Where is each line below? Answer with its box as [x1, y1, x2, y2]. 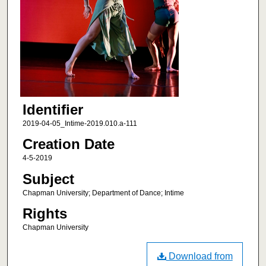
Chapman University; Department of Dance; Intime [22, 188, 184, 197]
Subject [22, 170, 74, 187]
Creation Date [22, 136, 115, 153]
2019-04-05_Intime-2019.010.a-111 [22, 119, 137, 128]
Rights [22, 205, 67, 222]
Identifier [22, 102, 83, 118]
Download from [166, 251, 233, 261]
